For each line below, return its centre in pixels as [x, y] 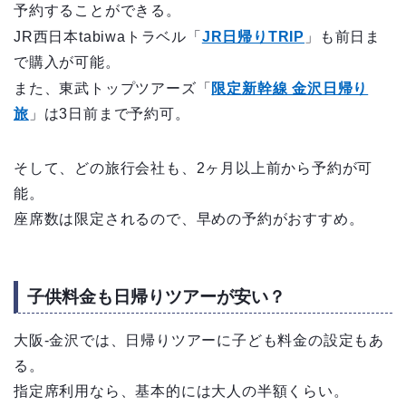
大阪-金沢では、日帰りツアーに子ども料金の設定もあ [199, 340]
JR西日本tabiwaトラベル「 [108, 36]
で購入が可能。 [67, 62]
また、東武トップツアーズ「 [113, 88]
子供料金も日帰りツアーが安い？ [156, 296]
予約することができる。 [97, 10]
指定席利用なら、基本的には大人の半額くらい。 [181, 391]
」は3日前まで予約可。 [109, 113]
